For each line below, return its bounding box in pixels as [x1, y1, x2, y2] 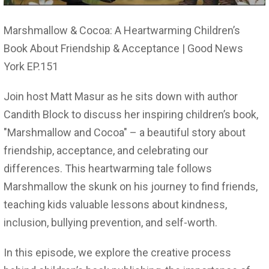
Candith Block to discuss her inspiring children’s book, [4, 107, 258, 121]
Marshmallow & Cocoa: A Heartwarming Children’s [4, 23, 240, 37]
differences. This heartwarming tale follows [4, 162, 212, 175]
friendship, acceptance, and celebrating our [4, 144, 208, 157]
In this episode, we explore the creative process [4, 246, 231, 259]
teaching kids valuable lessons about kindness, [4, 198, 227, 211]
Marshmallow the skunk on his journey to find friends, [4, 180, 258, 193]
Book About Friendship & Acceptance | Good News [4, 41, 243, 55]
